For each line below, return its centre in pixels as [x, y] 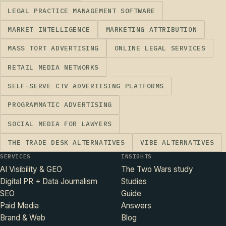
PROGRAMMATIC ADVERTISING [60, 105]
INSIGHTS [136, 156]
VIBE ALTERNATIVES [177, 143]
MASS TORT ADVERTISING [53, 48]
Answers [136, 206]
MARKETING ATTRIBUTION [151, 29]
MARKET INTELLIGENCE [49, 29]
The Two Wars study [157, 169]
